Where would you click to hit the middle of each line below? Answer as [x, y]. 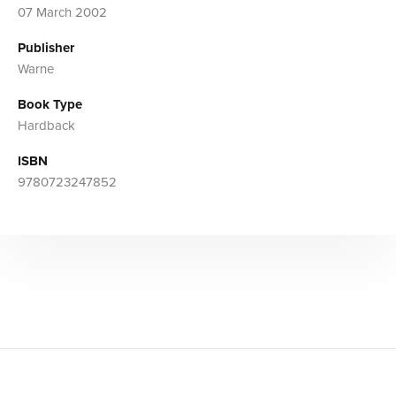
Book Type [50, 104]
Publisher [46, 47]
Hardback [46, 125]
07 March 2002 [62, 12]
